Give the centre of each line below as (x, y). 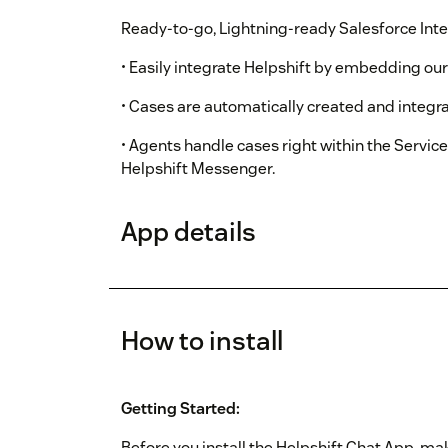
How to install (202, 341)
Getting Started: (180, 409)
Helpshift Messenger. (198, 169)
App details (188, 232)
